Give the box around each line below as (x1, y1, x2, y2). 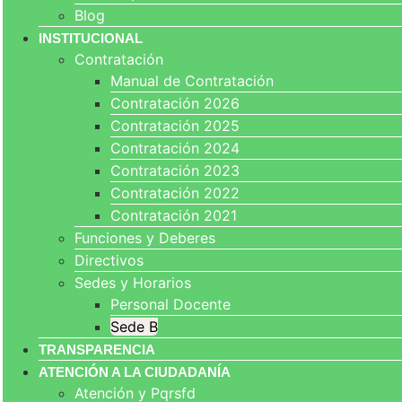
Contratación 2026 (110, 94, 240, 112)
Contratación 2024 (110, 139, 240, 157)
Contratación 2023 (110, 162, 240, 179)
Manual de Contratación (110, 72, 274, 90)
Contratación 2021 (110, 206, 237, 224)
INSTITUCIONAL (39, 31, 143, 46)
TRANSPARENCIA (39, 342, 155, 357)
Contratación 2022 (110, 184, 240, 202)
